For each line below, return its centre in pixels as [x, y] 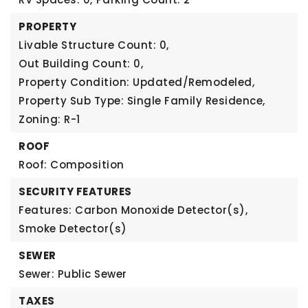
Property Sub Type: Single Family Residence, [142, 101]
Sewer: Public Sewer [73, 274]
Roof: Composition [71, 165]
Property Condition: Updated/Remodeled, [136, 82]
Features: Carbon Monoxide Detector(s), [133, 210]
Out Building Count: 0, [81, 64]
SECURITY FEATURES [75, 191]
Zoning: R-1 [49, 119]
